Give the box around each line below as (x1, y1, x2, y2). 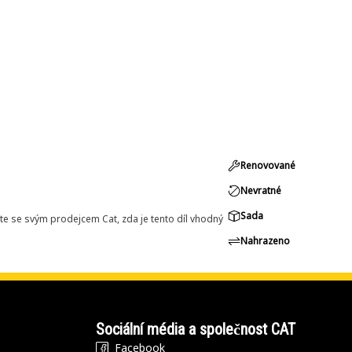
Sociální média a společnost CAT (95, 320, 295, 339)
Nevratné (240, 184, 281, 197)
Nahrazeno (240, 234, 290, 247)
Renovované (240, 159, 295, 172)
